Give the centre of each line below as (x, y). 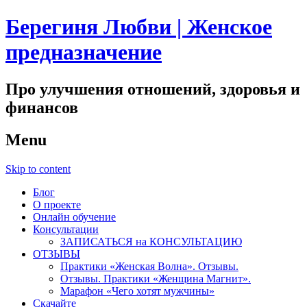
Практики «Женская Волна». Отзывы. (149, 266)
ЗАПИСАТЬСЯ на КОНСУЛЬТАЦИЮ (151, 241)
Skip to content (38, 169)
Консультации (66, 229)
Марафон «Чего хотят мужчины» (137, 291)
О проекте (57, 204)
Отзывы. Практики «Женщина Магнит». (156, 278)
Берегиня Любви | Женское (139, 27)
